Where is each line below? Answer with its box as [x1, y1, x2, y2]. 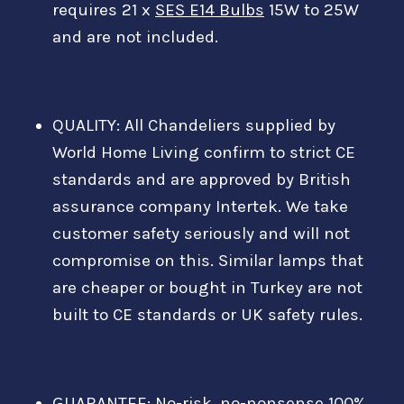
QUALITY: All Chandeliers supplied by [52, 115, 335, 135]
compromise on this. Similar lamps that [52, 250, 363, 271]
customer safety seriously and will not [52, 223, 350, 243]
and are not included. [52, 26, 218, 47]
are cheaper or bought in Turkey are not [52, 277, 363, 298]
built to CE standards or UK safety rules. [52, 304, 363, 325]
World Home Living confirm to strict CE [52, 142, 355, 162]
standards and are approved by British [52, 169, 351, 189]
